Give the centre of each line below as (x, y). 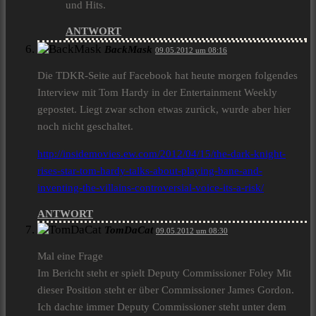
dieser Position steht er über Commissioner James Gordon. (166, 290)
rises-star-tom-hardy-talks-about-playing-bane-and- (150, 171)
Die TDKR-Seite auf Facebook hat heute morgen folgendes (168, 76)
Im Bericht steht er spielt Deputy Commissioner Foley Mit (164, 273)
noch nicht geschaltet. (85, 127)
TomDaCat (129, 230)
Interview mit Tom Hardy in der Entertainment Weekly (157, 93)
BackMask (128, 50)
